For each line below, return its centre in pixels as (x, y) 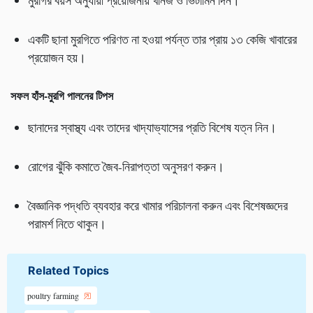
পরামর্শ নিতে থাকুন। (67, 224)
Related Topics (68, 271)
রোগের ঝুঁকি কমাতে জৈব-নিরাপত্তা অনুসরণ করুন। (126, 167)
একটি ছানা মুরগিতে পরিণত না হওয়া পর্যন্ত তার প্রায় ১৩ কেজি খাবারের (162, 39)
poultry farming (54, 296)
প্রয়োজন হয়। (57, 58)
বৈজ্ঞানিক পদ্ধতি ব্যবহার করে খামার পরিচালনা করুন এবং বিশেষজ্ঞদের (158, 206)
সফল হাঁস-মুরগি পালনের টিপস (62, 96)
